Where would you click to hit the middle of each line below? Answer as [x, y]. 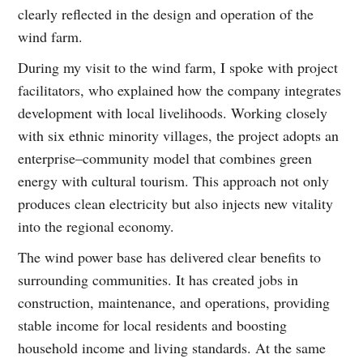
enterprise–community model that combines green [165, 158]
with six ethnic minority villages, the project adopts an [179, 136]
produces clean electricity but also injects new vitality [176, 204]
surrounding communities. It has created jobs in [158, 280]
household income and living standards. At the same [172, 348]
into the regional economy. [96, 226]
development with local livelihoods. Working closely [173, 113]
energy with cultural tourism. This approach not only [174, 181]
